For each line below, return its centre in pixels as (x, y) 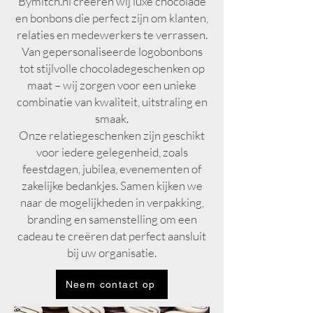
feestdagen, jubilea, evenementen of (112, 169)
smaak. (112, 119)
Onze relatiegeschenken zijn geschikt (112, 136)
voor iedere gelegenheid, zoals (112, 152)
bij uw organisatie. (112, 253)
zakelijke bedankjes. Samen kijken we (112, 186)
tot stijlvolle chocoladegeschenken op (112, 68)
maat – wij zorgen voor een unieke (112, 85)
